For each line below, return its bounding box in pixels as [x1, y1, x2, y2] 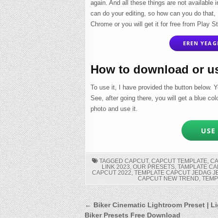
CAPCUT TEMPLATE [151, 158, 208, 165]
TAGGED [98, 158, 125, 165]
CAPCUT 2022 [92, 169, 132, 177]
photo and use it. [90, 105, 138, 113]
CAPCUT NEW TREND [137, 175, 199, 182]
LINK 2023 [101, 163, 130, 171]
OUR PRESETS [132, 163, 175, 171]
